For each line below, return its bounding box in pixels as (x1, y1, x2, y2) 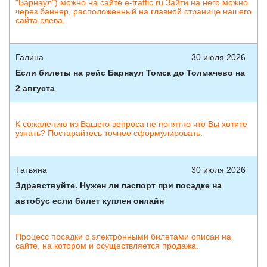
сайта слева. (15, 15, 65, 25)
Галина (15, 52, 44, 62)
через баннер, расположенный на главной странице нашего (15, 7, 252, 16)
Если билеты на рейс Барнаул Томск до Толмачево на (15, 68, 245, 77)
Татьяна (15, 165, 47, 175)
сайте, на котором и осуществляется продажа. (15, 241, 198, 250)
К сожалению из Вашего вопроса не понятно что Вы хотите (15, 119, 247, 129)
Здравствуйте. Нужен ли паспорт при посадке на (15, 181, 222, 190)
